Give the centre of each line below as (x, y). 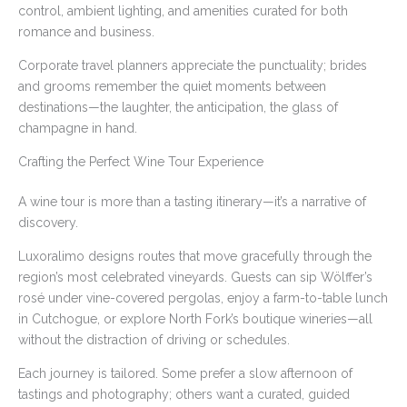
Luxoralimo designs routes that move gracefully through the (195, 257)
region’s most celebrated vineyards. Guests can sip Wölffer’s (195, 278)
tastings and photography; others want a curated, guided (184, 395)
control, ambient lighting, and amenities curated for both (183, 11)
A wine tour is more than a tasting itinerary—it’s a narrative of (192, 202)
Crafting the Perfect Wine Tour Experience (141, 162)
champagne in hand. (78, 129)
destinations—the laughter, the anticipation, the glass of (178, 108)
